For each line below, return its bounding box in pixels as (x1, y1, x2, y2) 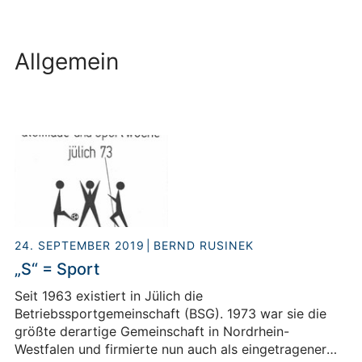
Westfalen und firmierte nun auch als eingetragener (15, 341, 326, 358)
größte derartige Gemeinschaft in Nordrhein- (15, 323, 289, 340)
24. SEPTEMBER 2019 (15, 238, 145, 253)
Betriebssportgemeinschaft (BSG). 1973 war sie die (15, 305, 326, 322)
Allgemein (15, 48, 119, 76)
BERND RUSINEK (154, 238, 254, 253)
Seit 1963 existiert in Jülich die (15, 288, 203, 305)
